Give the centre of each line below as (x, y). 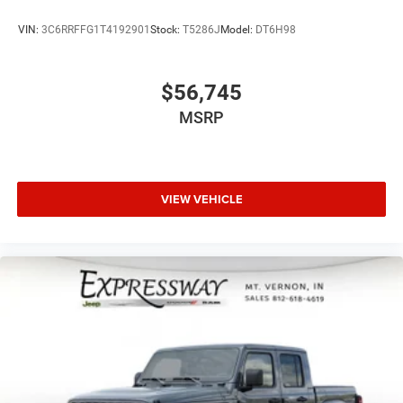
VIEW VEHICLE (201, 200)
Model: (238, 30)
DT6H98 (276, 30)
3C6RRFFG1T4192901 (96, 30)
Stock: (166, 30)
